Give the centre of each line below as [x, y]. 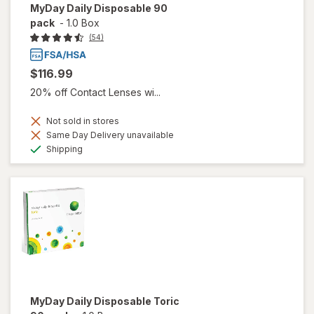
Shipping [63, 149]
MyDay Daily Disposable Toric [105, 301]
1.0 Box [83, 23]
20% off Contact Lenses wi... [95, 92]
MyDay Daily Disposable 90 [99, 8]
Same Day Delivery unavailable [109, 135]
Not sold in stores [82, 121]
